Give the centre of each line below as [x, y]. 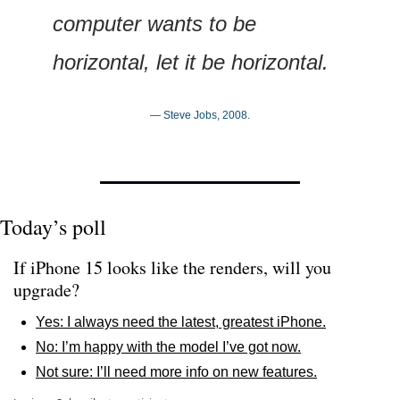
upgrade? [46, 289]
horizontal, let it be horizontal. [191, 62]
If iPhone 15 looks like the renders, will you [172, 267]
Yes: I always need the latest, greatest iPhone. [181, 321]
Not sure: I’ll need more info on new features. [176, 371]
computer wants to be [154, 23]
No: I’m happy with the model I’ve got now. [168, 346]
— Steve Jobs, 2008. [200, 115]
